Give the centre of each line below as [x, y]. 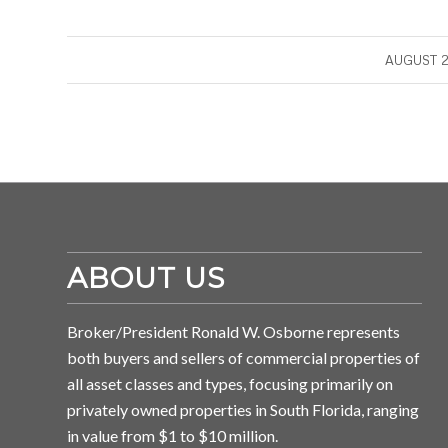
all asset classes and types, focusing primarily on [230, 384]
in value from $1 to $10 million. [172, 436]
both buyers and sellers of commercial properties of [243, 358]
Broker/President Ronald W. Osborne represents [233, 332]
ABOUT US [146, 278]
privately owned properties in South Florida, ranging [243, 410]
